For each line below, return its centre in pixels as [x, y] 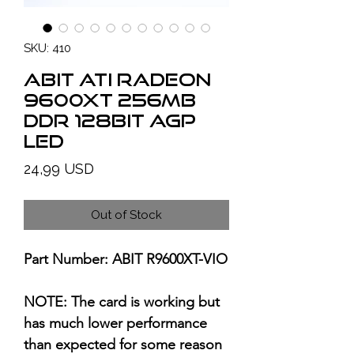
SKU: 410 [47, 48]
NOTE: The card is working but [122, 302]
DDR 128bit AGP [110, 120]
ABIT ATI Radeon [117, 79]
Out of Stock [126, 215]
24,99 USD [59, 169]
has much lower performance [115, 323]
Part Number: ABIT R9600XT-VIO [126, 259]
